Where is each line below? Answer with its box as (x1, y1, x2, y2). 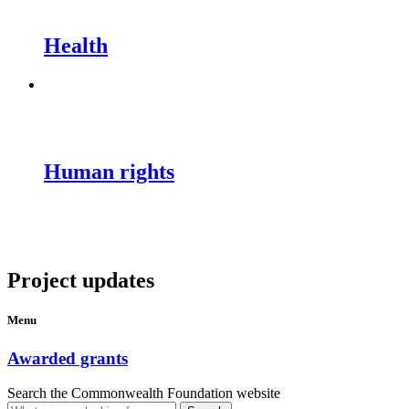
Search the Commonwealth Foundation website (7, 385, 280, 402)
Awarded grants (7, 348, 128, 368)
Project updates (7, 268, 154, 293)
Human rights (44, 160, 174, 184)
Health (44, 33, 108, 58)
